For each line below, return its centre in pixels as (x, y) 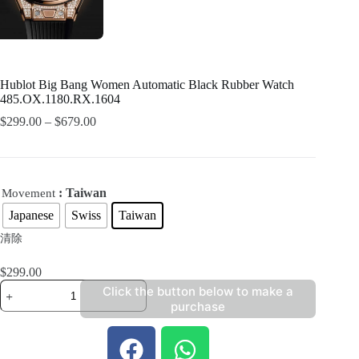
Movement (28, 194)
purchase (198, 307)
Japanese (31, 216)
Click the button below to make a (198, 292)
